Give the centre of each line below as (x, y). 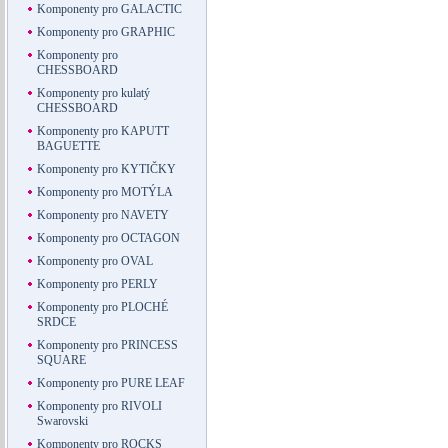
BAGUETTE (68, 146)
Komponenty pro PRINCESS (107, 345)
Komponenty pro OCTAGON (108, 238)
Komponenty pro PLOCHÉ (102, 307)
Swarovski (62, 421)
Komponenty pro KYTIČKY (106, 169)
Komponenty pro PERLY (97, 284)
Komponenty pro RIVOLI (99, 406)
